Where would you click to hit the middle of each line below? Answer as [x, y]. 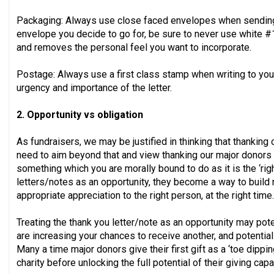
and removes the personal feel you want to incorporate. [134, 48]
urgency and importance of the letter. [94, 88]
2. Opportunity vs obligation [80, 115]
